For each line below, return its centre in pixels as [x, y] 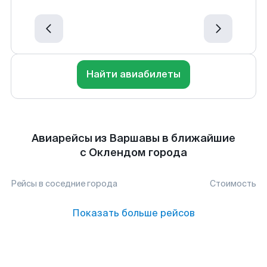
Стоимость [233, 184]
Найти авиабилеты [133, 74]
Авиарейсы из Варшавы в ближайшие [133, 138]
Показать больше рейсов [133, 213]
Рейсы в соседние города [64, 184]
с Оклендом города [133, 153]
